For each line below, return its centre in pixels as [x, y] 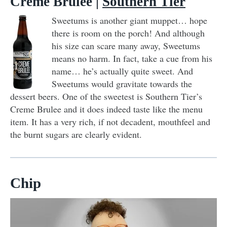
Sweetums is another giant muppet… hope [129, 21]
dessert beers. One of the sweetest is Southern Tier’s [106, 97]
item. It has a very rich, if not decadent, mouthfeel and [110, 122]
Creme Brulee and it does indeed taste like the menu [106, 109]
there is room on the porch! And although [128, 33]
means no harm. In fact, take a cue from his [132, 59]
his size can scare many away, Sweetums [126, 46]
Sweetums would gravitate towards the [122, 84]
